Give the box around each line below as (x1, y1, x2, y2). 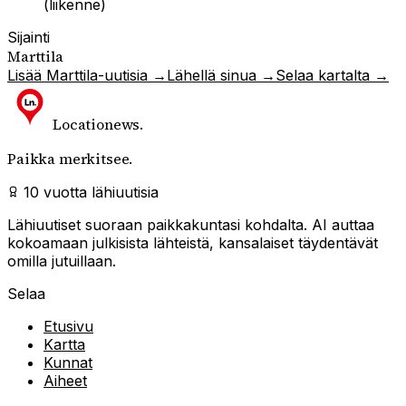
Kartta (43, 334, 85, 353)
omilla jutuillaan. (7, 251, 116, 270)
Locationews (53, 113, 140, 134)
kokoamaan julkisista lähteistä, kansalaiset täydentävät (7, 233, 378, 252)
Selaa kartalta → (275, 65, 389, 84)
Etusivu (43, 316, 93, 335)
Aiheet (43, 371, 87, 390)
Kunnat (43, 353, 92, 372)
